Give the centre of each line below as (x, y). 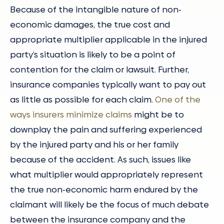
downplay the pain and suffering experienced (106, 130)
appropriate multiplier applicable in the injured (108, 40)
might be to (158, 115)
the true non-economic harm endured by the (104, 190)
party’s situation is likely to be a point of (93, 55)
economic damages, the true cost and (90, 25)
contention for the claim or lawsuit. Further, (99, 70)
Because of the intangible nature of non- (96, 10)
